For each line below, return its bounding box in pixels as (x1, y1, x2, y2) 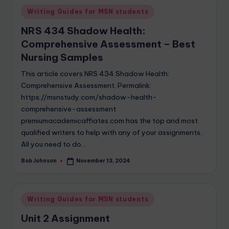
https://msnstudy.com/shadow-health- (21, 93, 157, 102)
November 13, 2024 (76, 157, 131, 165)
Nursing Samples (21, 51, 103, 64)
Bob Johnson (21, 157, 57, 164)
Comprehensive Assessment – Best (21, 38, 195, 51)
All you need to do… (21, 140, 86, 149)
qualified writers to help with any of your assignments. (21, 128, 202, 138)
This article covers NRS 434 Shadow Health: (21, 69, 169, 79)
